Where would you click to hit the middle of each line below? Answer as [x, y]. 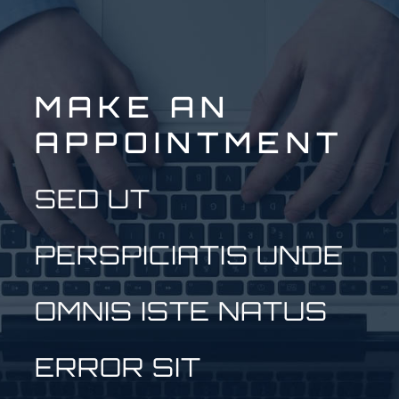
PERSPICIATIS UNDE [189, 255]
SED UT [92, 199]
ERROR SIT [118, 367]
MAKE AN [132, 107]
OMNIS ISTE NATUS [181, 311]
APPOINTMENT [189, 142]
